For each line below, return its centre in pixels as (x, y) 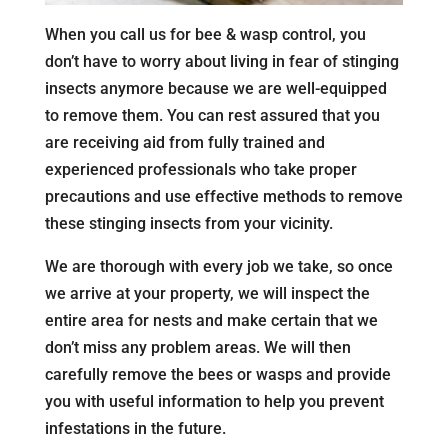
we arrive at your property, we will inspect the (207, 294)
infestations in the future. (135, 429)
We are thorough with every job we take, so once (218, 267)
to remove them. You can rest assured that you (212, 116)
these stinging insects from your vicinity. (188, 224)
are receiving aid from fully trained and (184, 143)
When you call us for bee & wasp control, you (205, 35)
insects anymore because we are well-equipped (215, 89)
